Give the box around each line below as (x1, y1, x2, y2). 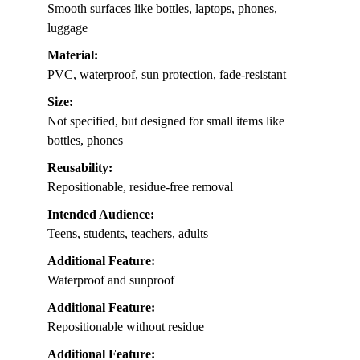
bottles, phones (47, 133, 123, 148)
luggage (47, 21, 88, 35)
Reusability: (47, 161, 112, 175)
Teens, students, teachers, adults (47, 227, 208, 241)
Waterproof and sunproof (47, 273, 174, 288)
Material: (47, 48, 98, 63)
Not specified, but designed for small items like (47, 114, 284, 129)
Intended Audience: (47, 207, 154, 222)
